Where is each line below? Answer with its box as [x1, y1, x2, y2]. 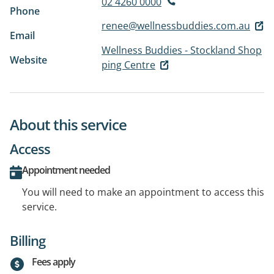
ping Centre [102, 57, 155, 72]
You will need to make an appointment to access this [22, 185, 264, 199]
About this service [10, 114, 127, 135]
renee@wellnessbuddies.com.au [102, 18, 250, 32]
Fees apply [32, 255, 75, 269]
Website [10, 53, 47, 67]
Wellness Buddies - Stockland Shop [102, 43, 262, 57]
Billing [10, 231, 45, 250]
